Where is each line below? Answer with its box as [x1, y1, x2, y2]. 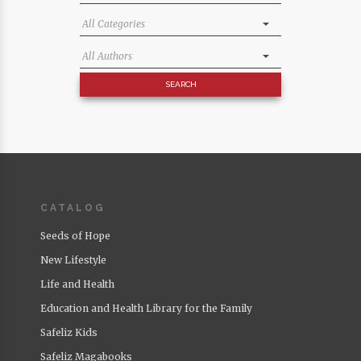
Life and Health [40, 278, 114, 291]
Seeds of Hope [40, 230, 110, 243]
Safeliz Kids [40, 326, 98, 339]
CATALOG [40, 202, 106, 214]
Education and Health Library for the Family [40, 302, 252, 315]
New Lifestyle [40, 254, 106, 267]
